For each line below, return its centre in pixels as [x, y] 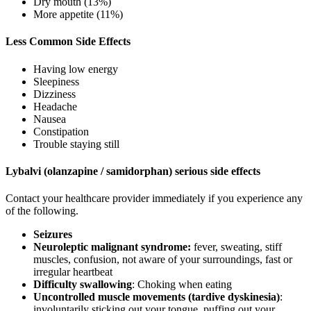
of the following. [42, 211]
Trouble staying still [76, 144]
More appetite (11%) [78, 15]
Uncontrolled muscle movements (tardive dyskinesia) [157, 297]
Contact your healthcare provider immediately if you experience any [154, 199]
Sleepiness [56, 81]
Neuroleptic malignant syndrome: [112, 247]
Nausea [50, 119]
